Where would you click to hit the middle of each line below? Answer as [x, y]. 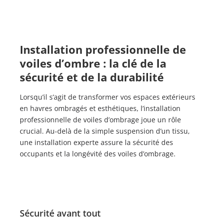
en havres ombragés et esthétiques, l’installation [100, 108]
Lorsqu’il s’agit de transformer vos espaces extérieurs [108, 97]
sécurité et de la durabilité [92, 77]
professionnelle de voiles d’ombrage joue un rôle [100, 119]
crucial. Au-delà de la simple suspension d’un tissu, [105, 131]
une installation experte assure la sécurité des [96, 142]
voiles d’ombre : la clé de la [93, 63]
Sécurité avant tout [60, 213]
